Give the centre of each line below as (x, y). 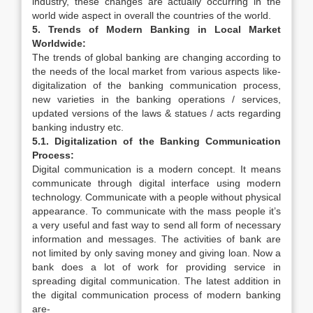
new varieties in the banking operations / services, (156, 99)
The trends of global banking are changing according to (156, 57)
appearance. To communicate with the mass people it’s (156, 211)
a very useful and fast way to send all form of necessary (156, 225)
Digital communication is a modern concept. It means (156, 169)
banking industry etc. (78, 127)
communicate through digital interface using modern (156, 183)
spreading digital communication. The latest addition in (156, 281)
